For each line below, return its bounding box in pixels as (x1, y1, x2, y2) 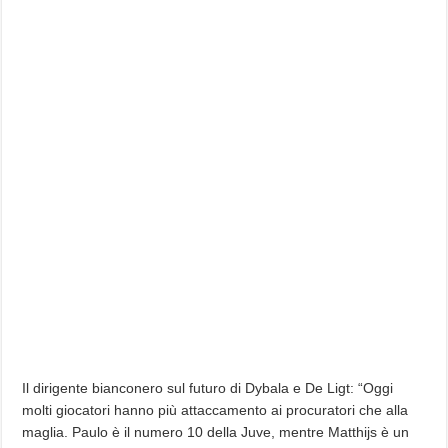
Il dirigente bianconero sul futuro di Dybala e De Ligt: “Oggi (22, 380, 394, 396)
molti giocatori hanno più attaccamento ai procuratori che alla (22, 402, 409, 418)
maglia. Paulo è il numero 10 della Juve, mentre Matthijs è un (22, 424, 410, 440)
